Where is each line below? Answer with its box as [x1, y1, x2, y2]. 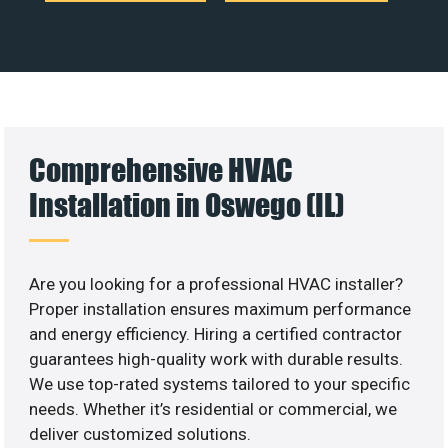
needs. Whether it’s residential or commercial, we [29, 398, 398, 419]
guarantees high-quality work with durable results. [29, 348, 404, 369]
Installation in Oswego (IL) [29, 185, 345, 223]
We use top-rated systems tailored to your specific [29, 373, 411, 394]
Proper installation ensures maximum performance [29, 298, 412, 319]
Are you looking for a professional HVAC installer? [29, 273, 404, 294]
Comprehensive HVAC [29, 150, 294, 188]
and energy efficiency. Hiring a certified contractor [29, 323, 403, 344]
